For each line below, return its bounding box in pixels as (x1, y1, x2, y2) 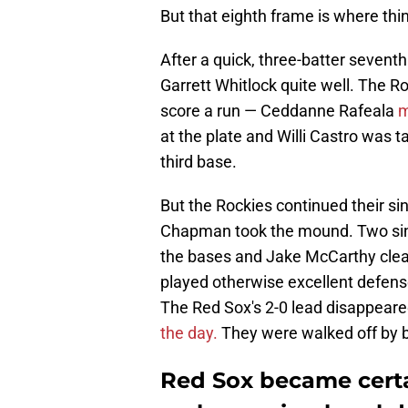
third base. (160, 152, 237, 172)
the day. (160, 323, 221, 343)
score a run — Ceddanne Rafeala (160, 101, 398, 121)
